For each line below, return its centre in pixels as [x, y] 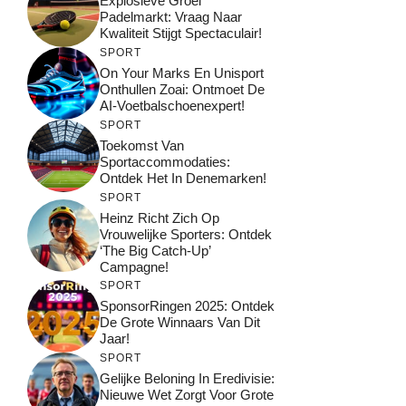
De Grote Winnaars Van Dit [180, 323]
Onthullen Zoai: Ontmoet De [182, 90]
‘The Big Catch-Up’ [155, 250]
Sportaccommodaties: [165, 162]
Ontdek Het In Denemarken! [183, 179]
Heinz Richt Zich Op [159, 217]
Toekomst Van [142, 146]
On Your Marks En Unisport [182, 73]
